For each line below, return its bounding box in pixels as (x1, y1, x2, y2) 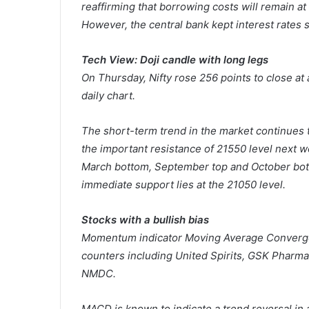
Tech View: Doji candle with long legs (81, 53, 268, 67)
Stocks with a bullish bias (81, 213, 209, 227)
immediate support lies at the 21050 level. (81, 178, 286, 192)
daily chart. (81, 89, 135, 103)
